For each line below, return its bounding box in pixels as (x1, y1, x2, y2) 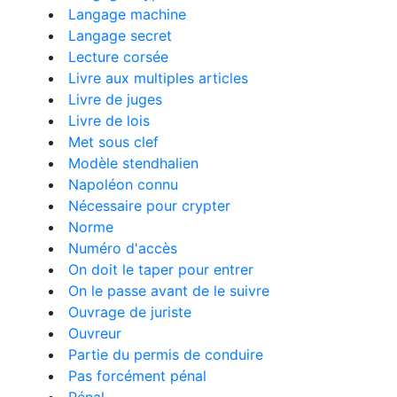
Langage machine (68, 5, 186, 23)
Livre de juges (68, 90, 162, 108)
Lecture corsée (68, 48, 168, 66)
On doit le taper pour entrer (68, 261, 253, 278)
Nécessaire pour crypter (68, 197, 230, 214)
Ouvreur (68, 324, 121, 342)
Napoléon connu (68, 175, 178, 193)
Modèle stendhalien (68, 154, 198, 172)
